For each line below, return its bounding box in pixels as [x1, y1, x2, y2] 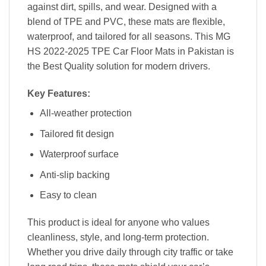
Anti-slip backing [39, 169, 110, 180]
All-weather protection [39, 108, 132, 119]
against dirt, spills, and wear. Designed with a [27, 2, 217, 12]
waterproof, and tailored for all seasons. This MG [27, 31, 230, 42]
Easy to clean [39, 190, 97, 201]
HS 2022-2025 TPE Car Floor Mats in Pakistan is [27, 46, 234, 57]
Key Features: [27, 88, 90, 99]
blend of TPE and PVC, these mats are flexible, [27, 17, 225, 27]
